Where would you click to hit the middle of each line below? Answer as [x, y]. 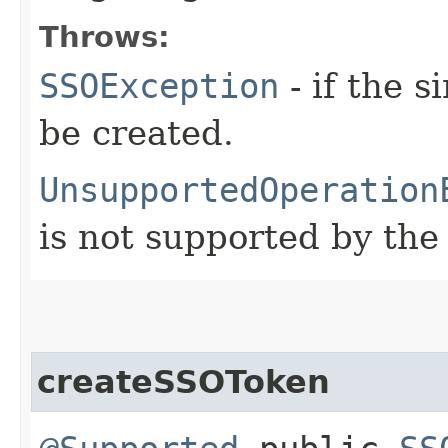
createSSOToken [183, 381]
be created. [136, 132]
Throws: [104, 36]
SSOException [159, 85]
